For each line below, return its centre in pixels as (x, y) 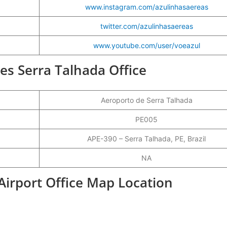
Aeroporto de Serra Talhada (146, 100)
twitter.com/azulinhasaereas (146, 26)
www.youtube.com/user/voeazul (146, 45)
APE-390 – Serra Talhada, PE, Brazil (146, 138)
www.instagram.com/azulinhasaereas (146, 7)
